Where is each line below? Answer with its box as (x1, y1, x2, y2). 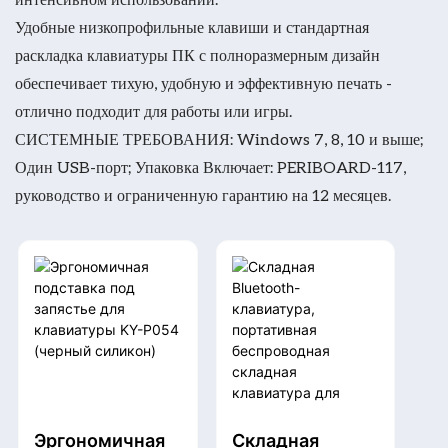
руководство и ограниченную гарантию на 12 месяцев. (15, 184, 391, 204)
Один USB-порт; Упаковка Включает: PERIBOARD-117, (15, 156, 406, 176)
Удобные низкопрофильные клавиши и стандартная (15, 16, 369, 36)
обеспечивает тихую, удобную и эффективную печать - (15, 72, 392, 92)
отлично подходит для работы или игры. (15, 100, 292, 120)
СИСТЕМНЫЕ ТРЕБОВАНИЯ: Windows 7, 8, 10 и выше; (15, 128, 423, 148)
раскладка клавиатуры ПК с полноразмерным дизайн (15, 44, 380, 64)
